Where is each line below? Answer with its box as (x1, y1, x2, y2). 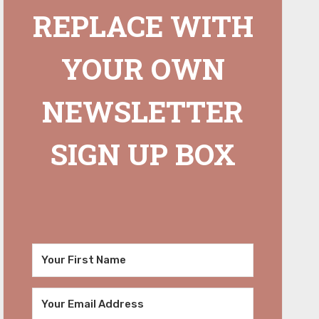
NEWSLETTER (42, 92, 244, 130)
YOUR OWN (61, 49, 225, 88)
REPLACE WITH (32, 6, 253, 45)
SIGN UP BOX (50, 135, 236, 173)
